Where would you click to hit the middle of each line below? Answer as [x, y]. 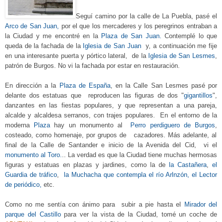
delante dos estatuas [38, 95]
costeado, [19, 135]
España [99, 85]
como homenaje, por [64, 135]
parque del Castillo [33, 214]
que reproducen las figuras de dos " [128, 95]
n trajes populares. [128, 115]
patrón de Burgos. [30, 65]
